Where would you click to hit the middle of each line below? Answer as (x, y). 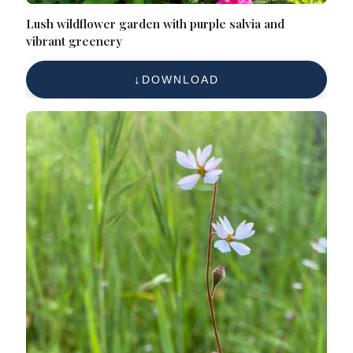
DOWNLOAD (180, 80)
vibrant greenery (74, 41)
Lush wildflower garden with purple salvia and (156, 24)
